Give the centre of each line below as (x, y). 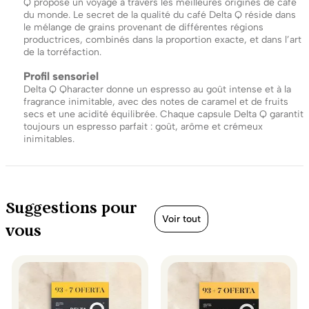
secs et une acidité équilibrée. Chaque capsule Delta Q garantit (163, 114)
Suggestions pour (71, 207)
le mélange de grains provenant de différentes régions (143, 27)
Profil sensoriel (61, 76)
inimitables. (49, 139)
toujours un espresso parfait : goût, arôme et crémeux (143, 127)
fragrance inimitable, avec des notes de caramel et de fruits (156, 102)
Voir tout (181, 219)
